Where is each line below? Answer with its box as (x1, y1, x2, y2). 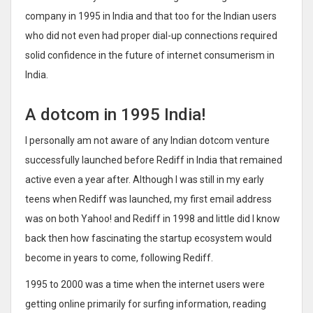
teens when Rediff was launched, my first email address (25, 193, 272, 205)
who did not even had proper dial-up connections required (25, 29, 277, 41)
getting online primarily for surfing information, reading (25, 298, 266, 310)
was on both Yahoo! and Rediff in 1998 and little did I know (25, 212, 280, 224)
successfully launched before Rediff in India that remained (25, 154, 282, 166)
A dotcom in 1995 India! (25, 104, 205, 124)
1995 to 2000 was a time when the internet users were (25, 278, 265, 290)
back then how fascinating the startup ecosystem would (25, 232, 272, 244)
